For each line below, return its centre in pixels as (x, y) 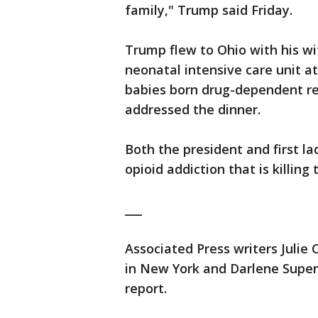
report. (146, 289)
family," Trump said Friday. (209, 10)
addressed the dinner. (193, 110)
